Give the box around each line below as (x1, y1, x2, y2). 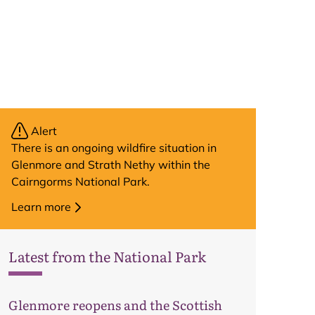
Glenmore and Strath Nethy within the (11, 157, 210, 172)
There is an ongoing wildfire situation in (11, 141, 217, 155)
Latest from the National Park (8, 245, 206, 266)
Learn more (11, 200, 71, 214)
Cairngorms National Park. (11, 174, 150, 188)
